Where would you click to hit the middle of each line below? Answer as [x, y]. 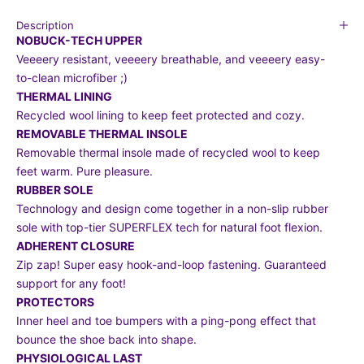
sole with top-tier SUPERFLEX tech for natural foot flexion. [169, 227]
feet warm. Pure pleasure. [84, 171]
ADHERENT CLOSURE [76, 245]
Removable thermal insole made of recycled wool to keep [168, 152]
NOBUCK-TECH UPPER [79, 40]
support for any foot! [71, 283]
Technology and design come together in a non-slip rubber [172, 208]
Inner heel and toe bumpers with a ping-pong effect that [166, 320]
